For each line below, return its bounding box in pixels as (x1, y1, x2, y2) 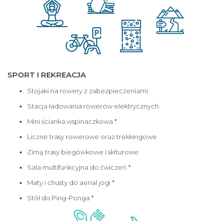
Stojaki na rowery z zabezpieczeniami (27, 87, 148, 95)
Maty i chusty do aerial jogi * (27, 179, 114, 187)
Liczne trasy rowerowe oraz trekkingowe (27, 133, 157, 141)
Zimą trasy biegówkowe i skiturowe (27, 148, 139, 156)
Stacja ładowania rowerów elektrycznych (27, 102, 159, 110)
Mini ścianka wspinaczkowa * (27, 117, 117, 126)
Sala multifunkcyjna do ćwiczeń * (27, 163, 131, 172)
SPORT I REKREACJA (7, 70, 86, 80)
